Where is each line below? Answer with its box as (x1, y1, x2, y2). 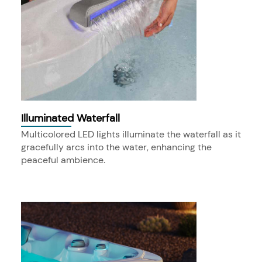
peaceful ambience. (21, 153, 105, 166)
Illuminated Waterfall (21, 111, 120, 125)
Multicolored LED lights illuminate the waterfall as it (21, 127, 241, 140)
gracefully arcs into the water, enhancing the (21, 140, 212, 153)
